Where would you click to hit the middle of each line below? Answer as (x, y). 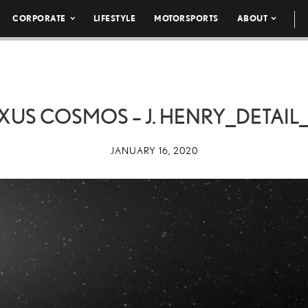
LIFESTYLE (114, 18)
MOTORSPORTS (186, 18)
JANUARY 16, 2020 (154, 151)
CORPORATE (39, 18)
